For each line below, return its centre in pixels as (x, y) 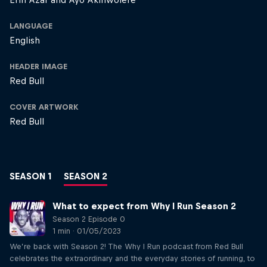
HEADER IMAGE (38, 66)
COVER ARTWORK (44, 107)
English (25, 40)
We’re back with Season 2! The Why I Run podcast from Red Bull (126, 246)
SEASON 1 (31, 176)
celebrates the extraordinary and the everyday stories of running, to (132, 258)
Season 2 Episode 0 (89, 219)
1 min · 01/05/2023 (87, 231)
